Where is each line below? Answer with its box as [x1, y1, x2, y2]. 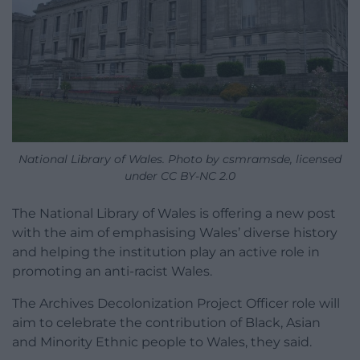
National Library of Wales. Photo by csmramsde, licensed [18, 152, 342, 167]
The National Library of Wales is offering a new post [12, 206, 336, 222]
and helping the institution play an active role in [12, 244, 320, 260]
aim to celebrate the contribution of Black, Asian [12, 315, 321, 331]
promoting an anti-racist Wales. [12, 264, 212, 280]
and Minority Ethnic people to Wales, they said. [12, 334, 312, 350]
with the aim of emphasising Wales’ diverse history [12, 225, 337, 241]
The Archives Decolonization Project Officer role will [12, 296, 340, 312]
